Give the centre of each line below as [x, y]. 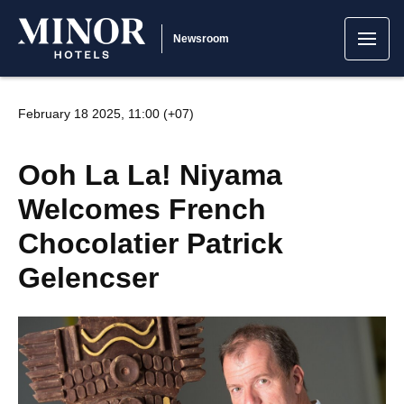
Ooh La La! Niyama [150, 175]
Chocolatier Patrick [151, 243]
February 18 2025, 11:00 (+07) [106, 114]
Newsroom [201, 38]
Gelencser [88, 278]
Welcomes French [142, 209]
